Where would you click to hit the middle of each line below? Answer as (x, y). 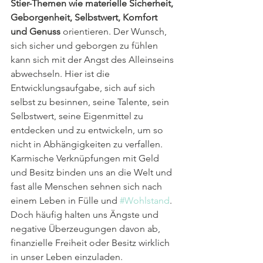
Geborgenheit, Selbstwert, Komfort (85, 17)
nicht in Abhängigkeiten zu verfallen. (88, 144)
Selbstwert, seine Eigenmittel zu (78, 116)
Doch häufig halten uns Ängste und (86, 214)
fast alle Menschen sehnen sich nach (87, 186)
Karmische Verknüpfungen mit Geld (86, 158)
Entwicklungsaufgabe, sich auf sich (84, 87)
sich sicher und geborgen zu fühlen (85, 45)
